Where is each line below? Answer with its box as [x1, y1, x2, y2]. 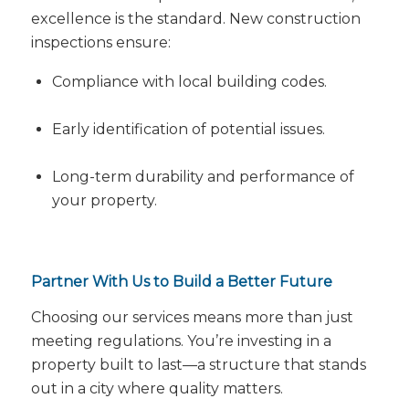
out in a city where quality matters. [30, 380, 283, 398]
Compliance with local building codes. [51, 73, 327, 91]
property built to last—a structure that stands [30, 356, 366, 374]
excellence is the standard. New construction [30, 10, 361, 28]
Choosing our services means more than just [30, 309, 353, 327]
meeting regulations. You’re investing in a [30, 332, 331, 351]
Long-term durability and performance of [51, 168, 354, 186]
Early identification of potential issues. [51, 121, 325, 139]
